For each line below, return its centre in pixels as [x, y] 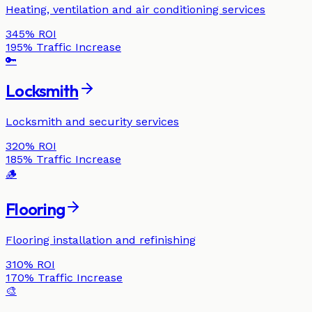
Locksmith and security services [92, 122]
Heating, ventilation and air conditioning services [135, 9]
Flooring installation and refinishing [101, 240]
